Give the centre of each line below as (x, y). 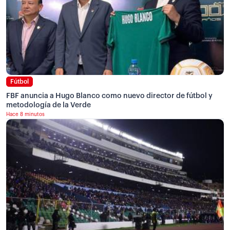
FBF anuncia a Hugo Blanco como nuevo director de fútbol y (109, 96)
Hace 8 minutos (25, 114)
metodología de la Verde (49, 105)
